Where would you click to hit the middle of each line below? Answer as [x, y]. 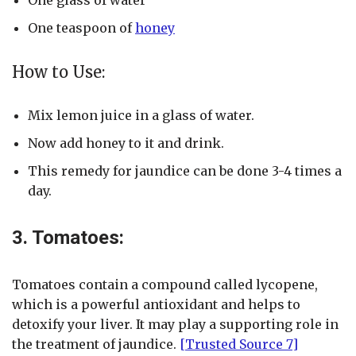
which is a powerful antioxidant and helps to [156, 304]
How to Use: [58, 72]
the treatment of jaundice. [96, 344]
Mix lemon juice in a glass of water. [141, 115]
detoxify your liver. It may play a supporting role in [175, 324]
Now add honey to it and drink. [126, 143]
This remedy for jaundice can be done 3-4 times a [185, 170]
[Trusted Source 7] [239, 344]
